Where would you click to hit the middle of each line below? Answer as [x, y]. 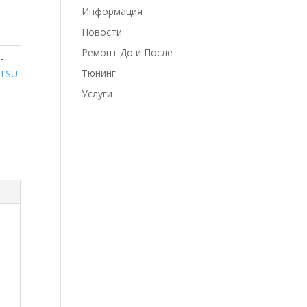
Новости [102, 32]
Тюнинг [99, 73]
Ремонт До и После [127, 53]
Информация [112, 12]
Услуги [97, 94]
